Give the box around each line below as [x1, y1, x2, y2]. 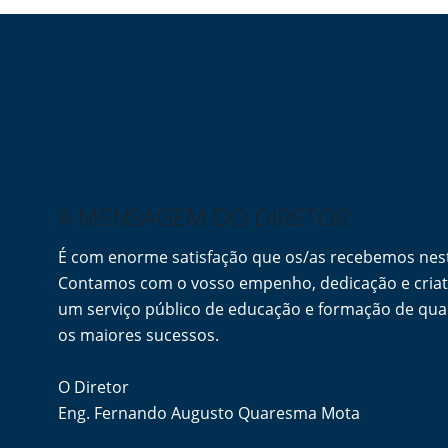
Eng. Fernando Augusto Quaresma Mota [58, 402, 361, 424]
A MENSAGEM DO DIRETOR [58, 200, 350, 233]
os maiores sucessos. [58, 324, 220, 346]
